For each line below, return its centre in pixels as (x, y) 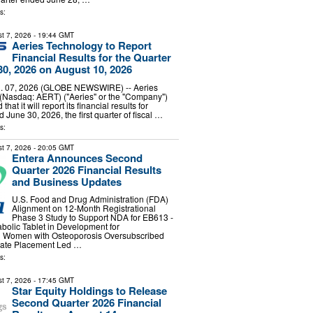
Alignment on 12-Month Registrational (83, 208)
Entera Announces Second (77, 158)
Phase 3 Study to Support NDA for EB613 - (92, 217)
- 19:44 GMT (52, 35)
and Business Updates (66, 181)
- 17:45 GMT (52, 281)
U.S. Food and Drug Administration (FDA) (90, 199)
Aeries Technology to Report (81, 46)
